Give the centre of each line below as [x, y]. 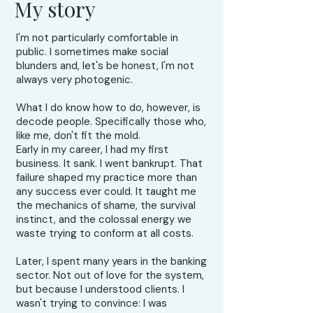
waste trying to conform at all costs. [105, 233]
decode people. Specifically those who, [111, 122]
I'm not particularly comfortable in [97, 38]
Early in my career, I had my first [92, 150]
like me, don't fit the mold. [78, 136]
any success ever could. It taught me [106, 191]
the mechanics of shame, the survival [106, 205]
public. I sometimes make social [92, 52]
